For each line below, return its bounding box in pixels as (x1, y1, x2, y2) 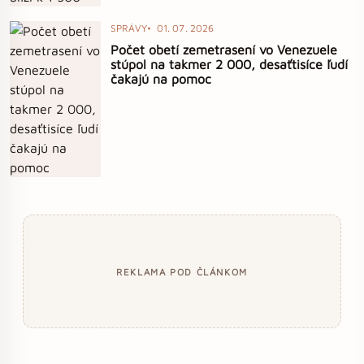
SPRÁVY (110, 22, 147, 35)
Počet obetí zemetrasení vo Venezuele (110, 42, 337, 58)
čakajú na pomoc (110, 71, 211, 87)
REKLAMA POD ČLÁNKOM (116, 266, 248, 277)
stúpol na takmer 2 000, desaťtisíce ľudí (110, 57, 348, 72)
